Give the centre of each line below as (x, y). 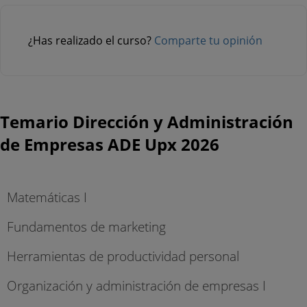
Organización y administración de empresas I (136, 286)
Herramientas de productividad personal (123, 256)
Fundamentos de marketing (86, 226)
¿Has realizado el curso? (91, 40)
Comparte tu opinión (208, 40)
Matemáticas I (47, 197)
